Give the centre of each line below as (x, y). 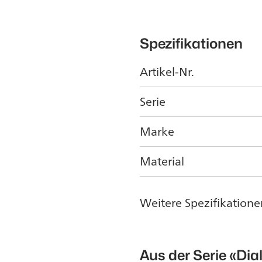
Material (162, 161)
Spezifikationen (191, 44)
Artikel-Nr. (167, 72)
